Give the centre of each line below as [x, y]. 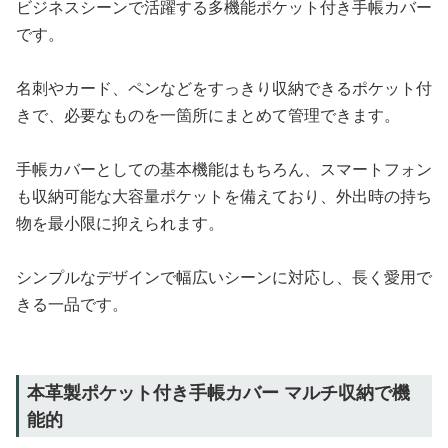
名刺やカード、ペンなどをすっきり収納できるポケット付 [224, 88]
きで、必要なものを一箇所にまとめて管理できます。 [208, 115]
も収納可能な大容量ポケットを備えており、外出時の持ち [224, 196]
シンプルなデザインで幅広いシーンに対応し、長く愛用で [224, 277]
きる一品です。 [72, 304]
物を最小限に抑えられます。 [120, 223]
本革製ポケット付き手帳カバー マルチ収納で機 [218, 392]
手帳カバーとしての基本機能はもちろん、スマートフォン [224, 169]
